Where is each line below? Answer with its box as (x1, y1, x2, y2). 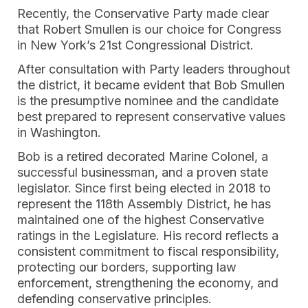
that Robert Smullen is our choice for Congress (17, 22, 281, 36)
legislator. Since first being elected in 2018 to (17, 181, 271, 195)
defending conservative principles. (17, 291, 212, 306)
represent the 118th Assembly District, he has (17, 197, 271, 211)
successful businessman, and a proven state (17, 165, 268, 179)
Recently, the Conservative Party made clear (17, 6, 269, 21)
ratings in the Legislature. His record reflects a (17, 228, 278, 243)
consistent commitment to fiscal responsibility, (17, 244, 279, 258)
